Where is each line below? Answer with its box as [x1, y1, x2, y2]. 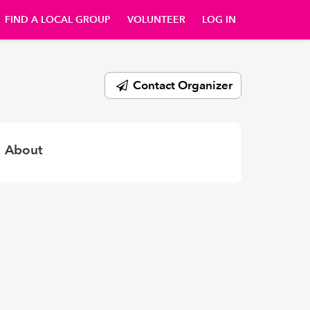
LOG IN [202, 14, 236, 26]
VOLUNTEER [127, 14, 185, 26]
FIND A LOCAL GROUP [5, 14, 111, 26]
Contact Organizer [130, 77, 232, 92]
